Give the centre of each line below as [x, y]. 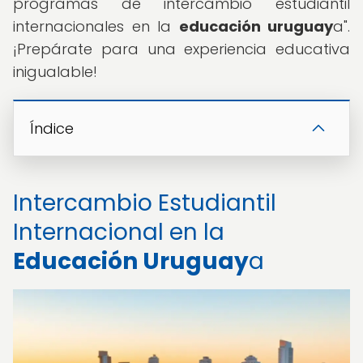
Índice [52, 128]
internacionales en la [96, 26]
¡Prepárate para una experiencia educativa [181, 49]
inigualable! [55, 72]
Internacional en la [119, 232]
